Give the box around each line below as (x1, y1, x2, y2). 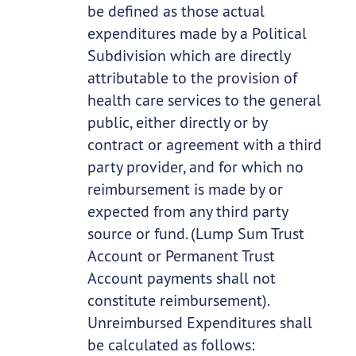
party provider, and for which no (87, 157, 304, 177)
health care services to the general (87, 90, 321, 110)
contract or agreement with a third (87, 134, 322, 155)
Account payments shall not (87, 268, 276, 288)
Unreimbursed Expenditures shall (87, 312, 312, 333)
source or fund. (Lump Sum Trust (87, 223, 304, 244)
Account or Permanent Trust (87, 246, 275, 266)
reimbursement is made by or (87, 179, 283, 199)
